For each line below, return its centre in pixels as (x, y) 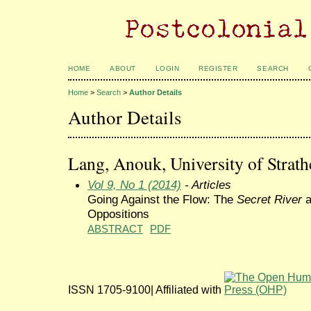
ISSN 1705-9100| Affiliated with (146, 289)
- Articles (206, 185)
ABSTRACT (115, 229)
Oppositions (118, 214)
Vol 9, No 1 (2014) (134, 185)
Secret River (269, 200)
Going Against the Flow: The (162, 200)
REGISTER (218, 68)
